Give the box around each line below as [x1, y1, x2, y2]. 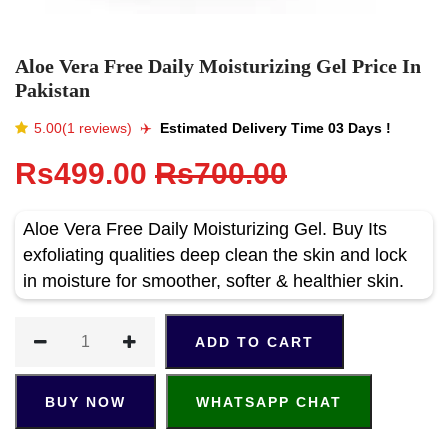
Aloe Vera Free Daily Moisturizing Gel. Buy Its [23, 218, 387, 239]
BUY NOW [45, 393, 126, 410]
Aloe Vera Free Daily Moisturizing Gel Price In [15, 54, 421, 77]
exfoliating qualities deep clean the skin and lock [23, 244, 407, 265]
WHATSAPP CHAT [196, 393, 342, 410]
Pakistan [15, 78, 90, 101]
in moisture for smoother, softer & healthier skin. [23, 270, 404, 291]
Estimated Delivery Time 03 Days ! [160, 119, 391, 136]
